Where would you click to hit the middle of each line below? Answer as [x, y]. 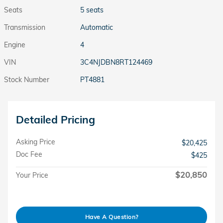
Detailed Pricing [56, 119]
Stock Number [27, 79]
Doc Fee [29, 154]
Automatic [97, 27]
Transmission [25, 27]
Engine [15, 45]
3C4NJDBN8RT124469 [116, 62]
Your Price [32, 175]
